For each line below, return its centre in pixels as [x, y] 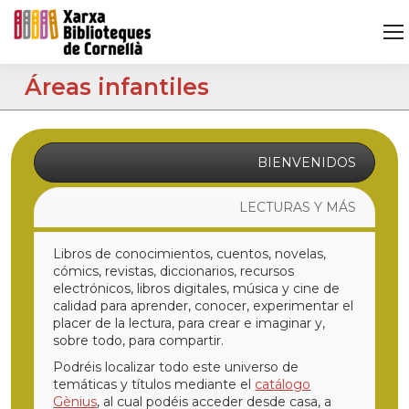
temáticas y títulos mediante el [154, 384]
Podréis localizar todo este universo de [176, 367]
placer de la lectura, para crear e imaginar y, [189, 323]
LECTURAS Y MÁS [297, 207]
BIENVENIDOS [306, 163]
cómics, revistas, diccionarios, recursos [174, 271]
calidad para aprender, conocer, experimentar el [204, 306]
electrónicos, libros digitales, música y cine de [197, 288]
